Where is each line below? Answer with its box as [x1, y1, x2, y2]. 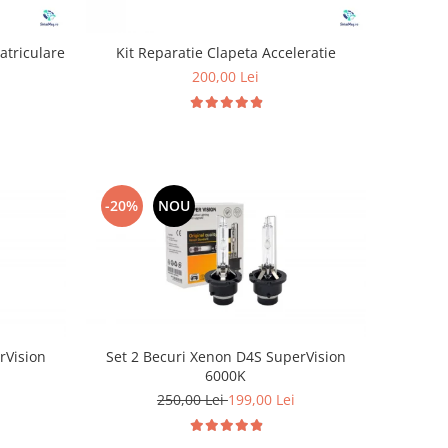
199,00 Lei [227, 390, 295, 410]
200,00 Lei [192, 66, 260, 86]
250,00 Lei [156, 390, 228, 410]
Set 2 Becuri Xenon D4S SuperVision [105, 347, 346, 367]
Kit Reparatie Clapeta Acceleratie [115, 42, 336, 62]
